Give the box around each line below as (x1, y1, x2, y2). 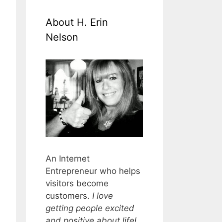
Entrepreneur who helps (46, 166, 141, 176)
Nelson (46, 31, 79, 44)
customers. (46, 191, 90, 201)
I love (90, 191, 113, 201)
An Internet (46, 154, 90, 164)
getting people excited (46, 203, 135, 214)
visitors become (46, 178, 109, 189)
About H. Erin (46, 16, 109, 29)
